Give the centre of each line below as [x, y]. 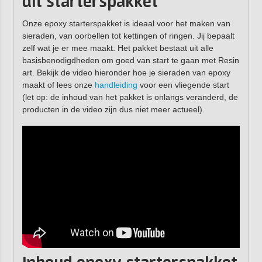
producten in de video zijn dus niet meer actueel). [113, 110]
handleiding [116, 85]
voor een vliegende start [183, 85]
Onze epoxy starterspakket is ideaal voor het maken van [126, 24]
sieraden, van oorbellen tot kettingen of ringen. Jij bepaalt [128, 36]
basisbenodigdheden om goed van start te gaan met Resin [130, 61]
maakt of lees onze [58, 85]
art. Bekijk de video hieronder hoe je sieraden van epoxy [126, 73]
